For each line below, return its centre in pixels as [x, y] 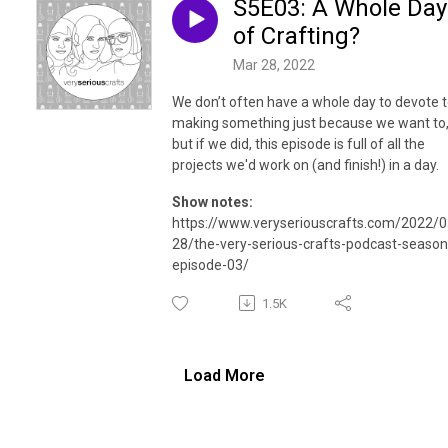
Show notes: [212, 201]
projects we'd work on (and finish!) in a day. [305, 164]
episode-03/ [210, 264]
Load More [224, 375]
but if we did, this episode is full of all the [298, 143]
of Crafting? [296, 36]
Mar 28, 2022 [274, 64]
